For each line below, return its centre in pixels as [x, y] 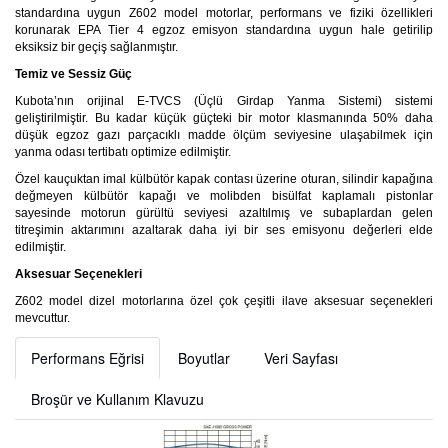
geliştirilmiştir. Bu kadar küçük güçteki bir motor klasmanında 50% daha [224, 118]
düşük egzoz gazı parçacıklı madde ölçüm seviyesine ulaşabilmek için [224, 135]
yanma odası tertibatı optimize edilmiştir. [123, 152]
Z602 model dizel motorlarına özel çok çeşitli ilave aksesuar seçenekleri [224, 301]
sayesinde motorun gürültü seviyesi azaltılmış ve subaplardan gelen [224, 213]
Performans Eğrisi [87, 358]
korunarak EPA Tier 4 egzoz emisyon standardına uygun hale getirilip [224, 30]
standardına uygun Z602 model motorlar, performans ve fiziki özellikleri [224, 13]
